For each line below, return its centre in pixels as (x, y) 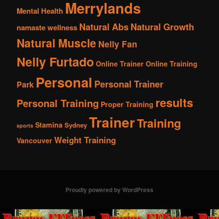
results (175, 102)
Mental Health (40, 11)
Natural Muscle (57, 43)
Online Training (172, 64)
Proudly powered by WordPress (109, 190)
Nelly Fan (118, 44)
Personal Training (58, 103)
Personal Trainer (129, 84)
